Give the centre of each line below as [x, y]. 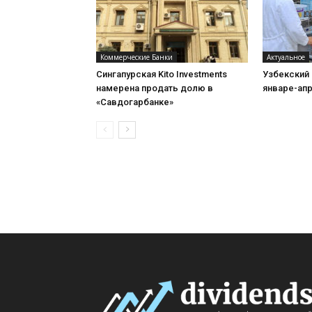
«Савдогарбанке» [135, 102]
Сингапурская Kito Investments [162, 74]
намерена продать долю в [155, 88]
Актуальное [286, 57]
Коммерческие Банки [136, 57]
